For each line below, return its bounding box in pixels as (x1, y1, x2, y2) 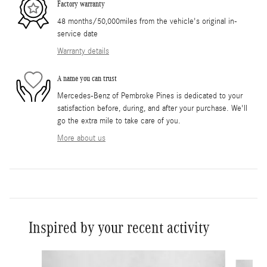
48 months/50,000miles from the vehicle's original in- (57, 16, 237, 26)
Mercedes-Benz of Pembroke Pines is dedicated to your (57, 91, 243, 101)
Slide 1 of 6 (14, 250, 52, 260)
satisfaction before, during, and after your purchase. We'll (57, 103, 247, 113)
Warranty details (57, 46, 109, 56)
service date (57, 29, 98, 39)
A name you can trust (57, 74, 117, 83)
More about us (57, 133, 105, 143)
